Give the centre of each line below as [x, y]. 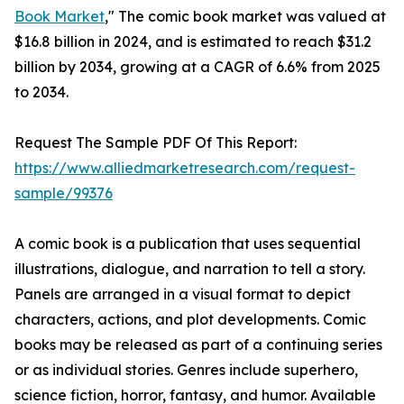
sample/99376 [64, 193]
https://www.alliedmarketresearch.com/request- [185, 168]
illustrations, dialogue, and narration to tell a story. [190, 269]
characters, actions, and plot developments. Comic [190, 320]
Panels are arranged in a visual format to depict [183, 294]
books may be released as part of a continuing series [198, 345]
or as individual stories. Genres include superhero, [186, 370]
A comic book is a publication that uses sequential [188, 244]
